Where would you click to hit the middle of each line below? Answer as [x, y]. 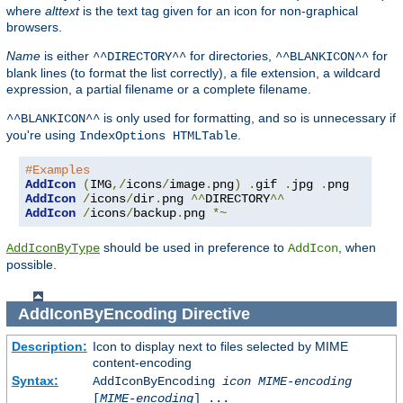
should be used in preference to [194, 248]
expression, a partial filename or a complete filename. [159, 90]
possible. [31, 265]
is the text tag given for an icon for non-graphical [219, 11]
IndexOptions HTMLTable [158, 136]
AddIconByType [53, 249]
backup [155, 214]
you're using [43, 135]
